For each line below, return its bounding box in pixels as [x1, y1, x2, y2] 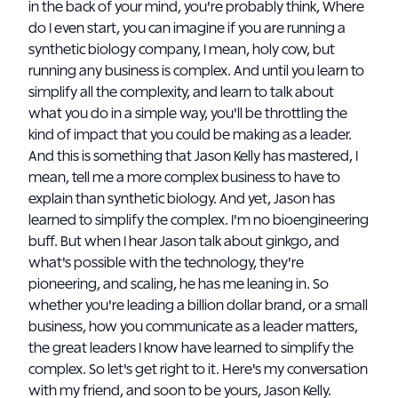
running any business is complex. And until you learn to [28, 64, 364, 78]
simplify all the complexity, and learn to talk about [28, 85, 334, 99]
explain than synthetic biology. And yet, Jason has [28, 192, 335, 206]
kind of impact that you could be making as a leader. [28, 128, 352, 142]
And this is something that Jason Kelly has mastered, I [28, 149, 358, 163]
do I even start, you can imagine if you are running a [28, 21, 346, 36]
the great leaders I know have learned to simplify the [28, 341, 354, 355]
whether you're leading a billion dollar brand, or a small [28, 298, 368, 313]
